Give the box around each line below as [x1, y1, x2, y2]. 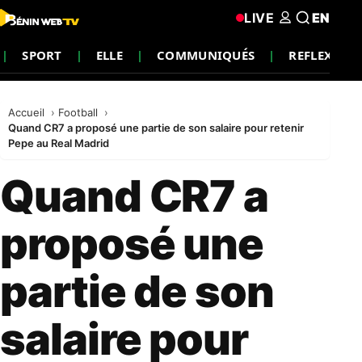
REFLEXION [288, 46, 358, 63]
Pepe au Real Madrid [8, 137, 109, 149]
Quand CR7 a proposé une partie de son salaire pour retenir [8, 121, 304, 134]
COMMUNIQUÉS [157, 46, 255, 63]
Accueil [8, 106, 48, 119]
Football [58, 106, 101, 119]
